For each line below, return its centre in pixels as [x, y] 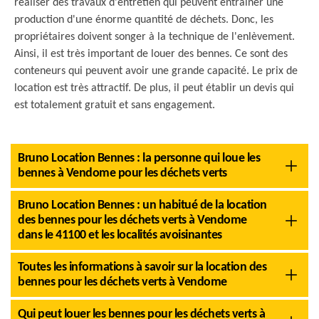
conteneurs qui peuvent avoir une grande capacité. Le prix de [156, 71]
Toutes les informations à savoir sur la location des [142, 267]
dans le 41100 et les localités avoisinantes [120, 235]
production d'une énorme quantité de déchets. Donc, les [144, 20]
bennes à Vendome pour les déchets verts [122, 173]
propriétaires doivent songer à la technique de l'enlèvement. [155, 37]
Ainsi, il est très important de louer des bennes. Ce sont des [151, 54]
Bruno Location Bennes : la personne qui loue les [139, 158]
